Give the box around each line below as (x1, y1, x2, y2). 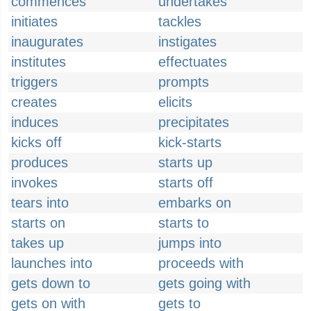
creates (11, 94, 57, 110)
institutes (11, 54, 66, 69)
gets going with (158, 276, 251, 291)
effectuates (158, 54, 227, 69)
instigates (158, 34, 217, 49)
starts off (158, 175, 213, 190)
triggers (11, 74, 58, 90)
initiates (11, 14, 58, 29)
